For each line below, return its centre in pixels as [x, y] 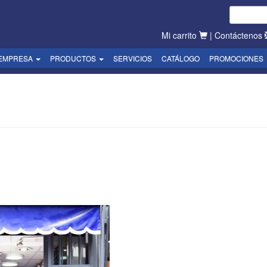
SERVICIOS [132, 58]
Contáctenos [240, 35]
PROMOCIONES [236, 58]
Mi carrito [180, 35]
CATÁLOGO [180, 58]
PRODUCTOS [74, 58]
